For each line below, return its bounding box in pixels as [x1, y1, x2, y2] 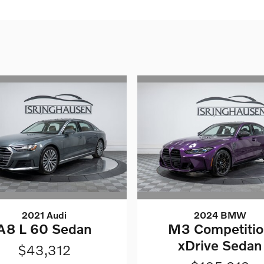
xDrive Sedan [177, 237, 262, 254]
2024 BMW [193, 209, 246, 221]
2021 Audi [21, 209, 67, 221]
